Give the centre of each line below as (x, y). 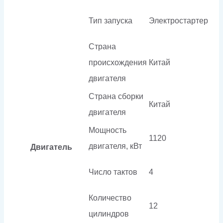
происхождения (118, 63)
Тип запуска (111, 21)
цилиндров (109, 214)
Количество (110, 198)
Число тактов (113, 172)
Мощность (108, 130)
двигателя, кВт (115, 146)
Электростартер (178, 21)
